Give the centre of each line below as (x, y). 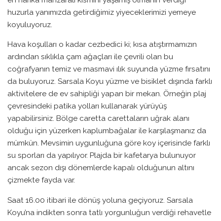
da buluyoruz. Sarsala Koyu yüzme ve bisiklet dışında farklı (110, 81)
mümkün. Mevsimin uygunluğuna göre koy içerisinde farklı (109, 143)
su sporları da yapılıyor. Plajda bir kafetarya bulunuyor (102, 155)
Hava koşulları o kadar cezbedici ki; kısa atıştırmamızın (102, 44)
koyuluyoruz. (31, 24)
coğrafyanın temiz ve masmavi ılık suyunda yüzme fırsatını (109, 69)
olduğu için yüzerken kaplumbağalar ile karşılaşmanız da (107, 131)
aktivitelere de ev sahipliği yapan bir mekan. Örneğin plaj (107, 94)
